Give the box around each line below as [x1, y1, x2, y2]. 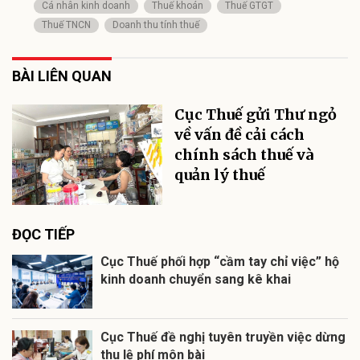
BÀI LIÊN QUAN [12, 67, 112, 85]
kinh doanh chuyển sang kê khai [100, 272, 291, 288]
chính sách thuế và [174, 145, 314, 165]
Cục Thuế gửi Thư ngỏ [174, 105, 337, 125]
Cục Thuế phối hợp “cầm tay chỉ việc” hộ [100, 254, 339, 270]
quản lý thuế [174, 166, 266, 185]
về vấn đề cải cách [174, 125, 305, 145]
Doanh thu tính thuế [112, 19, 199, 31]
